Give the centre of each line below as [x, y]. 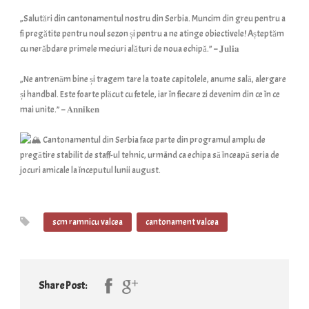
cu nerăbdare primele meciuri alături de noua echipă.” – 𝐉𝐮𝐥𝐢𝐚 [130, 49]
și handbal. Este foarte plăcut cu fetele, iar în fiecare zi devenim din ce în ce [150, 94]
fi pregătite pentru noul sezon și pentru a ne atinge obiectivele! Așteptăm [152, 33]
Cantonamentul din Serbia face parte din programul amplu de [153, 140]
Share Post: [63, 286]
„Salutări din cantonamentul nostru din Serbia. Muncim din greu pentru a [153, 18]
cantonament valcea [182, 222]
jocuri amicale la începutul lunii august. [90, 170]
